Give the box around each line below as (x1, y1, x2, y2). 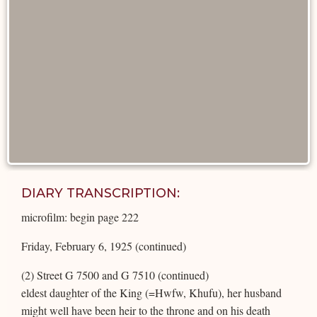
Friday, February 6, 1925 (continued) (21, 238, 186, 253)
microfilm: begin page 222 (21, 209, 139, 224)
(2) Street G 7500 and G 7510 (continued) (21, 267, 209, 282)
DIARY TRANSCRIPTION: (21, 185, 180, 201)
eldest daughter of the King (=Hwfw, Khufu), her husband (21, 284, 282, 300)
